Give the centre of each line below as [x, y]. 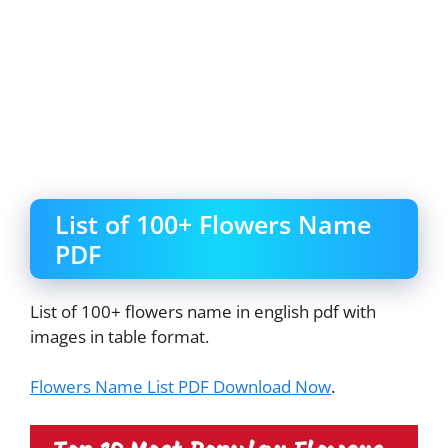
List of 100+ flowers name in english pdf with [203, 311]
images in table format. [119, 336]
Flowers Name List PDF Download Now [180, 386]
